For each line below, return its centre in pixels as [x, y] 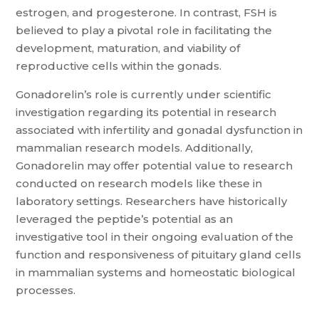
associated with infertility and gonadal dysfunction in [159, 130]
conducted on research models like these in [139, 183]
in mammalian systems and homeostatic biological [156, 272]
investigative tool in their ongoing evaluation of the [155, 237]
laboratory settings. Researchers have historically [152, 201]
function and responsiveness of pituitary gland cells [159, 255]
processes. [46, 290]
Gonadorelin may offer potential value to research [155, 166]
